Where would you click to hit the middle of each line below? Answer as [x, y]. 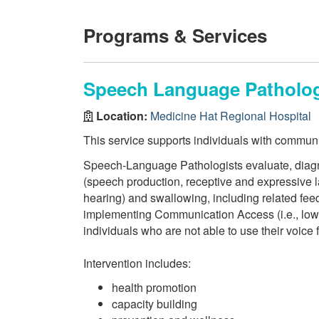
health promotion [154, 287]
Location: [122, 115]
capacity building [155, 304]
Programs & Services [175, 35]
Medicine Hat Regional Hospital [231, 115]
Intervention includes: [137, 263]
